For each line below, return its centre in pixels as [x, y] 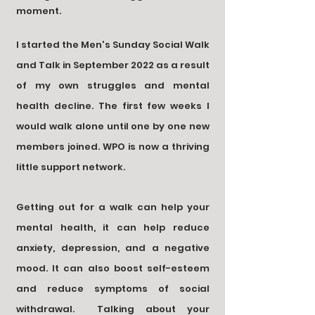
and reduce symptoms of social [113, 289]
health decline [54, 106]
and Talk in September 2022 [85, 65]
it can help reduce [153, 227]
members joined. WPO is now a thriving [113, 147]
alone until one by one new [141, 126]
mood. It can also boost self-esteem [113, 268]
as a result [182, 65]
